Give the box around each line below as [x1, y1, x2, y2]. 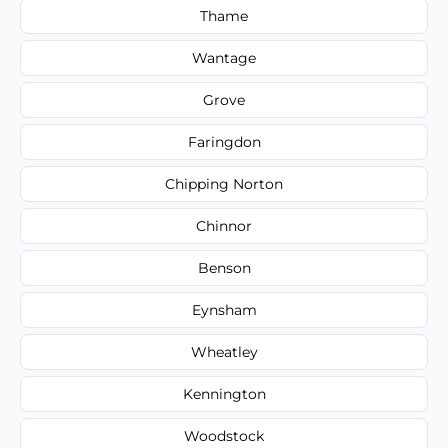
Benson [197, 258, 251, 277]
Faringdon [187, 132, 261, 151]
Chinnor [196, 216, 252, 235]
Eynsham [191, 300, 257, 319]
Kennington [182, 384, 266, 403]
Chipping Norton [165, 174, 283, 193]
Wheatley [190, 342, 258, 361]
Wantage [192, 48, 256, 67]
